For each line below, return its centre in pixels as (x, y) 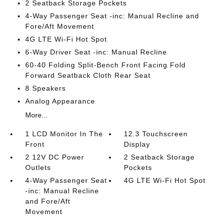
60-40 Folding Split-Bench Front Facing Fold (105, 65)
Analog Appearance (60, 101)
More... (36, 115)
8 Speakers (45, 88)
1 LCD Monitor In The (64, 134)
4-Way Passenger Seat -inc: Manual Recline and (112, 16)
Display (137, 144)
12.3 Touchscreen (156, 134)
